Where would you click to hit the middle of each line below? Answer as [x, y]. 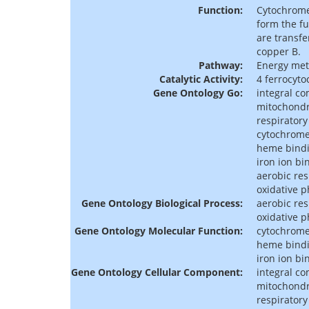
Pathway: [221, 66]
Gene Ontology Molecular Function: [159, 231]
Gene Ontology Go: [198, 93]
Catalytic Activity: [201, 79]
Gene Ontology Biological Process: [162, 203]
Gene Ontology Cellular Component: [157, 272]
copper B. [279, 52]
